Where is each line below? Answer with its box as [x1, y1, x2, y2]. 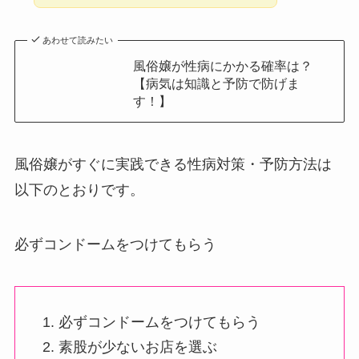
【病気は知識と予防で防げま [132, 76, 300, 91]
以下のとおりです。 [14, 182, 144, 199]
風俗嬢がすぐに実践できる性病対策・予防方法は [14, 156, 332, 173]
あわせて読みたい [42, 35, 114, 46]
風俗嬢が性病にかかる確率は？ [132, 58, 313, 74]
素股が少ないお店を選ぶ [58, 338, 217, 355]
